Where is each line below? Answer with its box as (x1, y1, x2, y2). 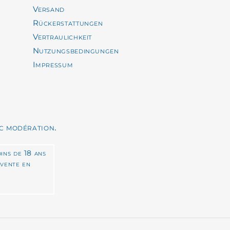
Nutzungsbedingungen (32, 46, 119, 56)
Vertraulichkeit (32, 32, 92, 42)
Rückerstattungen (32, 18, 103, 28)
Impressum (32, 60, 73, 70)
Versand (32, 4, 65, 14)
